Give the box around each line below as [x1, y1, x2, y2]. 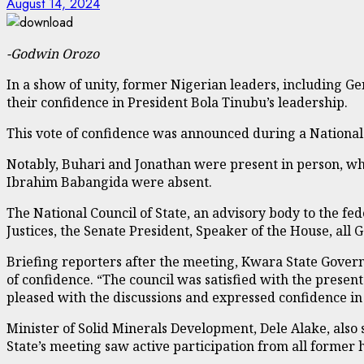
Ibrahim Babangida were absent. [6, 172, 212, 191]
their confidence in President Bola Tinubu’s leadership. [6, 93, 348, 111]
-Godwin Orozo [6, 44, 99, 63]
